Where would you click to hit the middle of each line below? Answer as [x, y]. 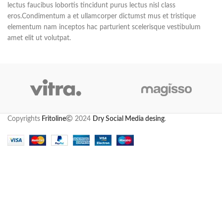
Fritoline [53, 119]
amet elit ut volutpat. [39, 38]
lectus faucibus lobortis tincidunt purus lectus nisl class [91, 6]
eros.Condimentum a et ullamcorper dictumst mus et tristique [102, 17]
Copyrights [24, 119]
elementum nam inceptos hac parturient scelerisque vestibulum [104, 28]
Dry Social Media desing [129, 119]
